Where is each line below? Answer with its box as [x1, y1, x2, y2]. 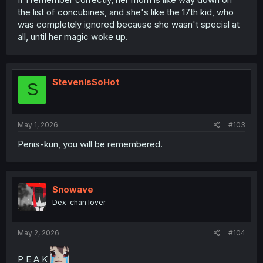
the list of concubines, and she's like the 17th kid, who [18, 6, 234, 18]
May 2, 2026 [18, 228, 59, 237]
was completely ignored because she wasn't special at [18, 18, 240, 30]
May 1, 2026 [18, 120, 58, 130]
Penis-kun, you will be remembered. [18, 139, 163, 150]
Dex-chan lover [52, 198, 106, 207]
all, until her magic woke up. [18, 31, 128, 42]
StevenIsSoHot [52, 76, 119, 87]
